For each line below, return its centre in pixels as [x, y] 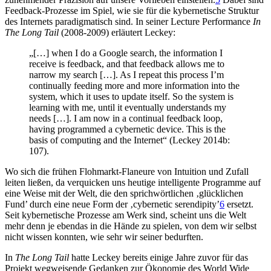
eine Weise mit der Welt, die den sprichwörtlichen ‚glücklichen [124, 193]
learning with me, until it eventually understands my [128, 107]
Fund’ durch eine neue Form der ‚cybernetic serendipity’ [112, 204]
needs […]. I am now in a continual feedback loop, [126, 118]
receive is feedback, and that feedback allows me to [127, 64]
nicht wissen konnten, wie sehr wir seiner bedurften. [104, 237]
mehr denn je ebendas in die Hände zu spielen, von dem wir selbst [131, 226]
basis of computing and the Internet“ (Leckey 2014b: [129, 140]
